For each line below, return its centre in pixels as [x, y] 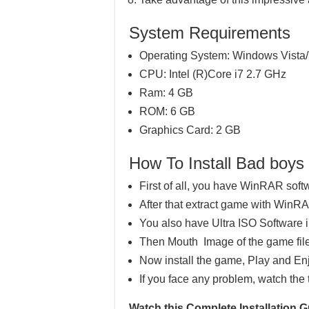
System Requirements [210, 33]
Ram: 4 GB [166, 93]
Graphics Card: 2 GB [190, 130]
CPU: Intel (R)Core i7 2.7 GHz [213, 74]
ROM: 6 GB [167, 111]
